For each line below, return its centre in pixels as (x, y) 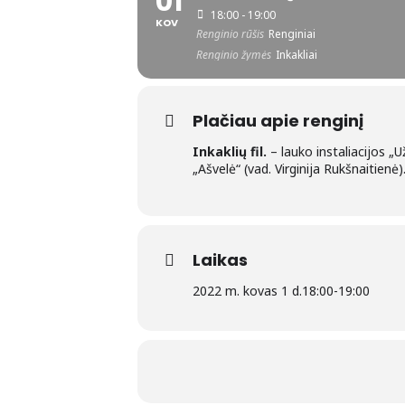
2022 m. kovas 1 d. (247, 291)
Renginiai (292, 34)
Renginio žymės (234, 55)
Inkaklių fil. (230, 152)
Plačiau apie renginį (278, 121)
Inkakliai (297, 55)
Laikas (220, 260)
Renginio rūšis (230, 34)
